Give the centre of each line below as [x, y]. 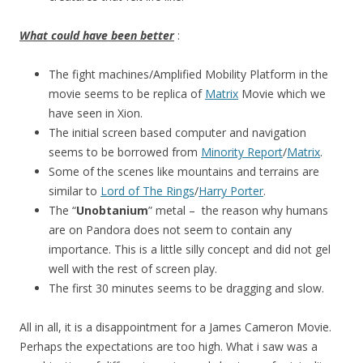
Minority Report [242, 152]
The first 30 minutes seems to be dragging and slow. [186, 288]
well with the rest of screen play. [133, 269]
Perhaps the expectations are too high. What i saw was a [169, 347]
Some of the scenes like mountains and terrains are [184, 172]
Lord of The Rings [147, 191]
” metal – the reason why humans [238, 211]
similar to [75, 191]
